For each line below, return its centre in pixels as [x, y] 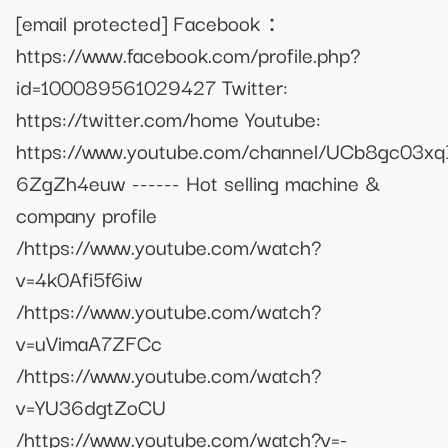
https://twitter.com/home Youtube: [168, 118]
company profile [86, 214]
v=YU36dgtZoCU [91, 406]
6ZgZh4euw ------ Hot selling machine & [198, 182]
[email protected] [91, 22]
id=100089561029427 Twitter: [152, 86]
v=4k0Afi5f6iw [79, 278]
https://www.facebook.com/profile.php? [188, 54]
